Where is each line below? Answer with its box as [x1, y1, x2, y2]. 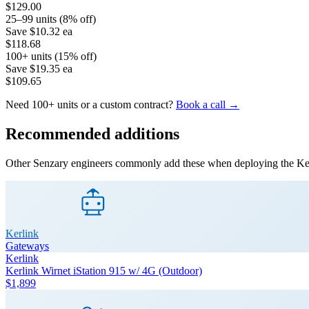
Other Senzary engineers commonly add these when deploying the [6, 157, 297, 169]
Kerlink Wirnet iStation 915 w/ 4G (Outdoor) [6, 264, 202, 277]
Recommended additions [6, 124, 179, 143]
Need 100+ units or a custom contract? [6, 98, 176, 110]
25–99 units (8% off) [6, 12, 96, 25]
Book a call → [176, 98, 239, 110]
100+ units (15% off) [6, 50, 97, 62]
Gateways [6, 239, 49, 252]
